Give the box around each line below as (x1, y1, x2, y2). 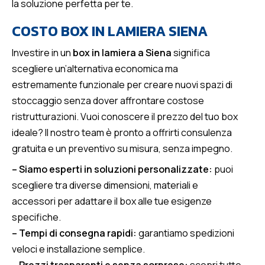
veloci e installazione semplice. (12, 243, 145, 256)
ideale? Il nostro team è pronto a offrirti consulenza (12, 126, 232, 139)
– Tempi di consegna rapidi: (12, 227, 137, 240)
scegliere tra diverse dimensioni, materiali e (12, 179, 198, 192)
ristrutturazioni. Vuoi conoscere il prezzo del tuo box (12, 110, 238, 123)
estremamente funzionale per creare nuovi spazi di (12, 78, 232, 91)
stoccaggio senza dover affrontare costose (12, 94, 204, 107)
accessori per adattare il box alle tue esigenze (12, 195, 212, 208)
